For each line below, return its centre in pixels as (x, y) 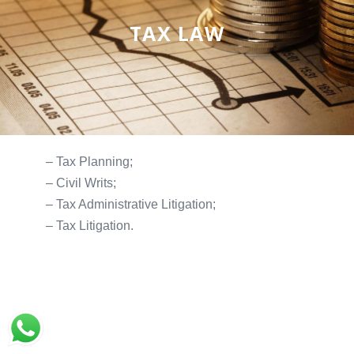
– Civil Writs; (81, 183)
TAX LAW (177, 33)
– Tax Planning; (90, 161)
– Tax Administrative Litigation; (131, 204)
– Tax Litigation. (90, 225)
